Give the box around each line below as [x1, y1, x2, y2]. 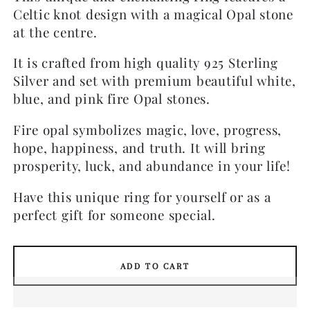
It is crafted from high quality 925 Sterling [12, 54, 278, 72]
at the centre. [12, 23, 98, 41]
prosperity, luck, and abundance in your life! [12, 157, 291, 174]
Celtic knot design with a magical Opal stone [12, 5, 293, 23]
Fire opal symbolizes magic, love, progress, [12, 121, 282, 138]
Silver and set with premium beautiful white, [12, 72, 296, 90]
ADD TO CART [120, 261, 190, 271]
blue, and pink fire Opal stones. [12, 90, 210, 108]
